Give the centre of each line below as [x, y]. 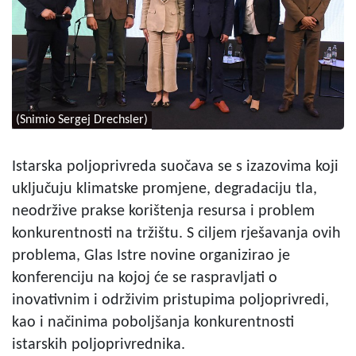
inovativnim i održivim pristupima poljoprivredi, [170, 300]
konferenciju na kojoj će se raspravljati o [145, 278]
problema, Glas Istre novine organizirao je [151, 255]
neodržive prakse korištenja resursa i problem [163, 211]
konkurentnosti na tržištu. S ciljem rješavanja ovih [176, 233]
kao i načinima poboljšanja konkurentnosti [153, 322]
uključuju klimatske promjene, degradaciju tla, [164, 189]
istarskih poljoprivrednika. [99, 344]
